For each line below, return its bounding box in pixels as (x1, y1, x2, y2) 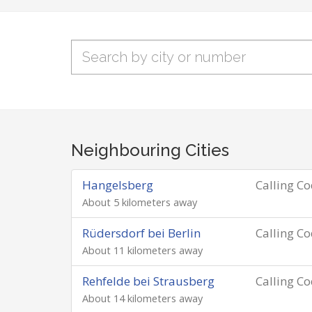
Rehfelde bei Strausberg (82, 273, 214, 289)
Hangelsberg (82, 177, 153, 193)
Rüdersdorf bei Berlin (82, 225, 201, 241)
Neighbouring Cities (71, 140, 229, 160)
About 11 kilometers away (82, 244, 203, 257)
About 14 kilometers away (82, 292, 203, 305)
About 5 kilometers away (82, 196, 197, 209)
